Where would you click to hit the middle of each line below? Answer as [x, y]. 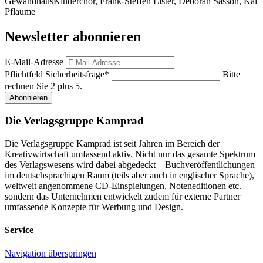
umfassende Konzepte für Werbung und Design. [94, 207]
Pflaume [20, 11]
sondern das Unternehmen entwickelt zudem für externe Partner [122, 197]
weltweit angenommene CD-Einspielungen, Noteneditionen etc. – [127, 186]
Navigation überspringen [50, 253]
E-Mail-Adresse [34, 62]
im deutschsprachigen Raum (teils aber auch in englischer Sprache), [129, 176]
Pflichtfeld [25, 74]
